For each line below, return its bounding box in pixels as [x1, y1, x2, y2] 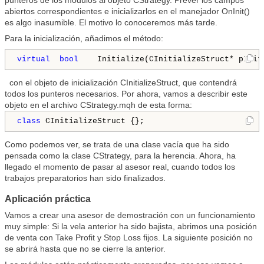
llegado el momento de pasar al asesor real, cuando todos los [5, 162, 235, 171]
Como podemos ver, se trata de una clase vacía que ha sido [5, 140, 229, 149]
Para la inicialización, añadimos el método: [5, 34, 163, 43]
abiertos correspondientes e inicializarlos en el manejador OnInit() [5, 6, 250, 16]
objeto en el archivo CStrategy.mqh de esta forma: [5, 100, 192, 110]
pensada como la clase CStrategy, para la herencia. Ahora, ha [5, 151, 236, 160]
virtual [17, 55, 50, 64]
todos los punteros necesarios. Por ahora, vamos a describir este [5, 89, 247, 98]
